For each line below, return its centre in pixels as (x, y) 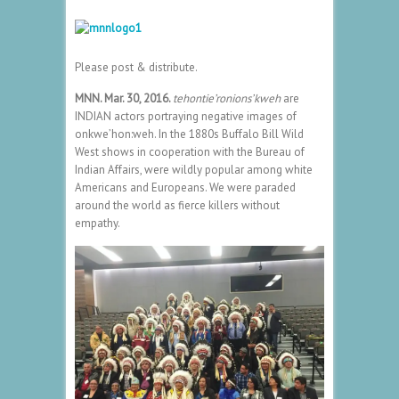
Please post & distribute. (136, 67)
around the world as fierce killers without (177, 205)
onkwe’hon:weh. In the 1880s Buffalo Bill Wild (189, 134)
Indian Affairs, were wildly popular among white (194, 169)
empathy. (98, 223)
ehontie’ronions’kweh (228, 98)
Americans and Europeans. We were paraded (185, 187)
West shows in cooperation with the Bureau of (190, 151)
